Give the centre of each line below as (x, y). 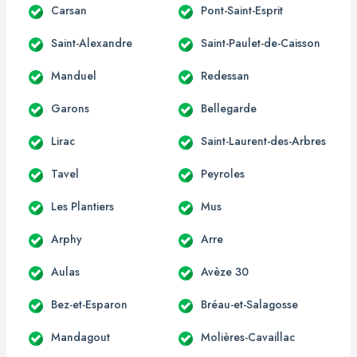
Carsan (69, 10)
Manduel (74, 75)
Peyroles (223, 173)
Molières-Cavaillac (248, 337)
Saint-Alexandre (92, 43)
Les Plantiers (82, 206)
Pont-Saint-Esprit (242, 10)
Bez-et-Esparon (89, 304)
